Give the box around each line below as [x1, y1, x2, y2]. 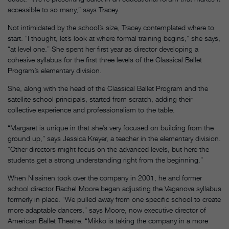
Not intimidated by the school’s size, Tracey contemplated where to [8, 23, 214, 32]
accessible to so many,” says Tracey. [8, 5, 120, 14]
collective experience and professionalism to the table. [8, 105, 175, 114]
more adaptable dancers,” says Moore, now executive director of [8, 205, 206, 215]
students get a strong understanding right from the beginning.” [8, 155, 203, 165]
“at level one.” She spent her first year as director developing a [8, 44, 198, 54]
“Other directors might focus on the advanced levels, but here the [8, 145, 209, 154]
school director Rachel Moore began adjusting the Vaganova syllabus [8, 184, 221, 193]
